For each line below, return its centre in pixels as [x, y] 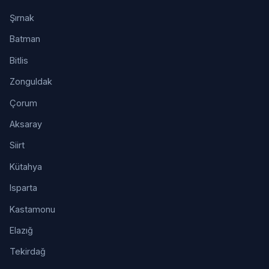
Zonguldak [31, 82]
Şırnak [22, 18]
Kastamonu [32, 209]
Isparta [23, 188]
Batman [25, 39]
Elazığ [21, 230]
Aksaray [26, 124]
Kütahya [26, 166]
